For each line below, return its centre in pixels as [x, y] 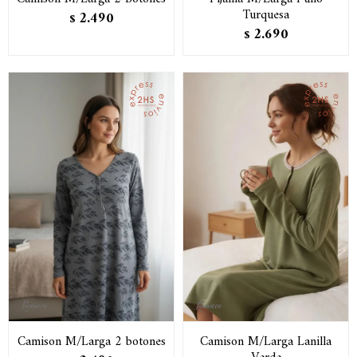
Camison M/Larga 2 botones [91, 342]
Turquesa [266, 15]
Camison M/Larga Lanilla [266, 342]
